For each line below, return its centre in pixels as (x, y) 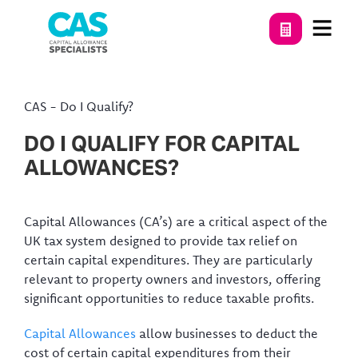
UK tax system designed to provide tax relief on (161, 241)
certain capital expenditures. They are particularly (168, 260)
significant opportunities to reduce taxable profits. (169, 298)
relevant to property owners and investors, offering (172, 279)
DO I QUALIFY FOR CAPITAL (162, 143)
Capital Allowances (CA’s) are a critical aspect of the (176, 221)
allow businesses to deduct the (227, 333)
